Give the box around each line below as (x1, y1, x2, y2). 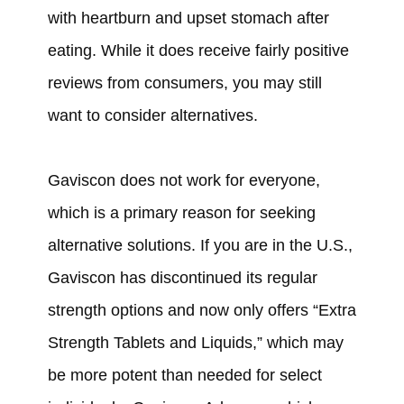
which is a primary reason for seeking (47, 204, 316, 223)
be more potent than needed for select (47, 366, 322, 385)
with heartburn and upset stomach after (47, 9, 329, 28)
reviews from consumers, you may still (47, 74, 322, 93)
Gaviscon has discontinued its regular (47, 269, 317, 288)
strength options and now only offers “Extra (47, 301, 356, 320)
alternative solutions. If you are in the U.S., (47, 236, 353, 255)
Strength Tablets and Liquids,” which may (47, 334, 344, 353)
